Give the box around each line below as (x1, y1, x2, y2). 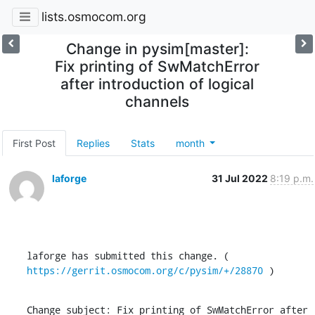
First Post (12, 136, 56, 149)
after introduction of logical (60, 75, 255, 93)
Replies (76, 136, 110, 149)
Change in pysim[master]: (65, 39, 249, 58)
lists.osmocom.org (41, 9, 146, 25)
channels (125, 92, 190, 110)
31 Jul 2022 (211, 172, 270, 184)
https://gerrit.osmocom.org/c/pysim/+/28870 (26, 263, 263, 277)
